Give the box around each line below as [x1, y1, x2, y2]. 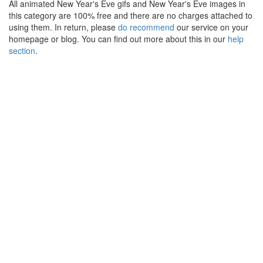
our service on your [174, 21, 248, 33]
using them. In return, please [9, 21, 118, 33]
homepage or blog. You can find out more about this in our [9, 33, 228, 45]
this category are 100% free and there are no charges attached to [9, 9, 252, 22]
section [9, 45, 35, 57]
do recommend [118, 21, 174, 33]
